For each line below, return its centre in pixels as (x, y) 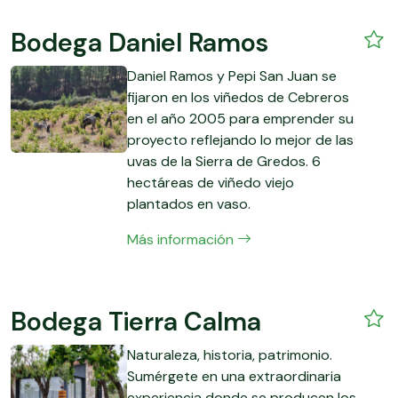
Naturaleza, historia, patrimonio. (230, 354)
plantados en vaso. (189, 203)
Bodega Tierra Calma (136, 322)
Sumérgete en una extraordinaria (235, 376)
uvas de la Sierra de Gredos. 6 (224, 161)
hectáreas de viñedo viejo (211, 182)
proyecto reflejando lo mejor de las (241, 139)
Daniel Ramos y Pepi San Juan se (232, 76)
